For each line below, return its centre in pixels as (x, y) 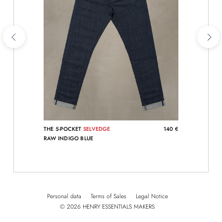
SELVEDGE (97, 129)
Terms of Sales (108, 196)
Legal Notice (152, 196)
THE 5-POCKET (63, 129)
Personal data (64, 196)
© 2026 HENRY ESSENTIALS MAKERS (107, 207)
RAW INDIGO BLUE (69, 139)
